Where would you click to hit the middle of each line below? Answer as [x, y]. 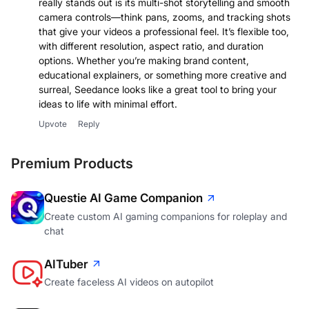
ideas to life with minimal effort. [108, 104]
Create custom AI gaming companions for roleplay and [166, 216]
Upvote [53, 124]
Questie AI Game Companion [123, 198]
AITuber [66, 264]
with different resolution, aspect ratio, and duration [151, 46]
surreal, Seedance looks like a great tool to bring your [158, 90]
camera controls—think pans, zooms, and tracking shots [165, 17]
